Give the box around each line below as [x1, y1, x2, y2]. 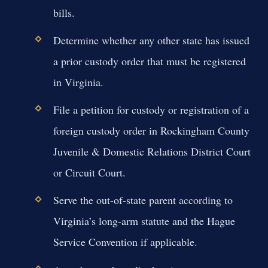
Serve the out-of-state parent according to [53, 193, 233, 208]
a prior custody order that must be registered [53, 54, 246, 69]
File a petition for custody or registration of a [53, 102, 249, 117]
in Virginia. [53, 75, 103, 90]
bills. [53, 5, 75, 20]
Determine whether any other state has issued [53, 33, 249, 48]
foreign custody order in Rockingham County [53, 123, 249, 138]
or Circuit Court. [53, 165, 126, 180]
